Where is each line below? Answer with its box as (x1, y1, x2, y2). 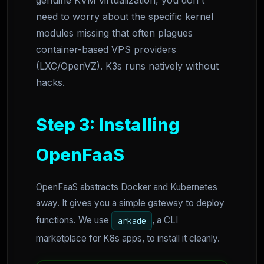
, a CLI (152, 214, 179, 226)
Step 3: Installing (36, 114, 180, 136)
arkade (117, 215, 146, 226)
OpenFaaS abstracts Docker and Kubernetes (36, 181, 217, 193)
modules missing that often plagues (36, 27, 193, 39)
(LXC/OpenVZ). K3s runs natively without (36, 60, 219, 72)
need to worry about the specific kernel (36, 11, 213, 23)
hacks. (36, 77, 65, 89)
